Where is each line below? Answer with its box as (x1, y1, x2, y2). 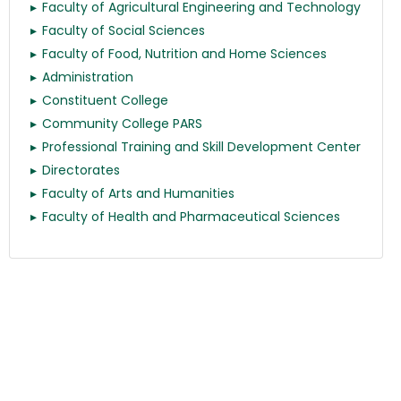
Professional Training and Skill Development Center (42, 138, 361, 156)
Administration (42, 68, 133, 86)
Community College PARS (42, 115, 202, 132)
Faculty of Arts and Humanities (42, 184, 235, 202)
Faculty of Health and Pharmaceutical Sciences (42, 208, 340, 226)
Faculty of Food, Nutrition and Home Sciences (42, 45, 327, 63)
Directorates (42, 161, 120, 179)
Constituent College (42, 91, 168, 109)
